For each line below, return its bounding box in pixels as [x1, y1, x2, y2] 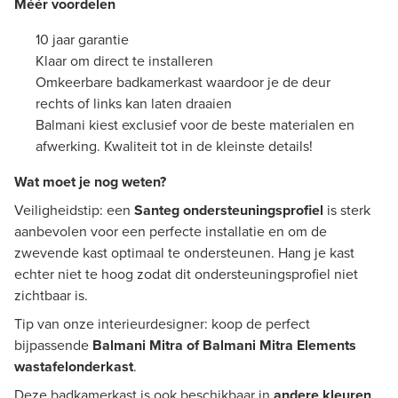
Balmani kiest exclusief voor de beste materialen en [36, 114, 354, 135]
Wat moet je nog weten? [14, 171, 170, 192]
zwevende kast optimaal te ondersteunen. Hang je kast [14, 242, 354, 263]
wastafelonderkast [14, 355, 133, 377]
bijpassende [14, 334, 92, 355]
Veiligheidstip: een [14, 199, 134, 220]
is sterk [323, 199, 370, 220]
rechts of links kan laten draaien [36, 92, 235, 114]
